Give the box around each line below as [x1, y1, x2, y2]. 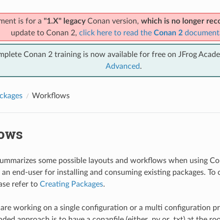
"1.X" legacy [43, 17, 85, 25]
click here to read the [79, 28, 154, 37]
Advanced [106, 62, 140, 70]
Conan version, [85, 17, 141, 25]
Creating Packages [39, 180, 103, 188]
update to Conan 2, [10, 28, 79, 37]
